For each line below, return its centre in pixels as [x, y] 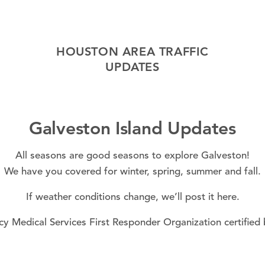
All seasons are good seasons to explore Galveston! [132, 156]
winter [133, 172]
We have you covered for [62, 172]
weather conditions [78, 197]
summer [204, 172]
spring [167, 172]
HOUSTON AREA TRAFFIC [132, 52]
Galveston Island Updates [132, 128]
